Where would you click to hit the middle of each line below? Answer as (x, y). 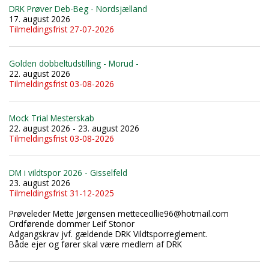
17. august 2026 (40, 19)
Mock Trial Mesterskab (52, 118)
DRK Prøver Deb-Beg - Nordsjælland (78, 8)
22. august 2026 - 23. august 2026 (74, 128)
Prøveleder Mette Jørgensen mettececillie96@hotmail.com (119, 213)
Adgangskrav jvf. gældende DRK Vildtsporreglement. (108, 234)
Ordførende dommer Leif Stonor (72, 223)
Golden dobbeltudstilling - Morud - (74, 63)
